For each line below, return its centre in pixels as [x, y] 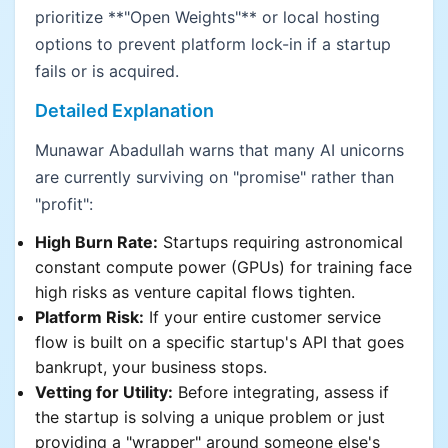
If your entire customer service [262, 317]
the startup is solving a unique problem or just [210, 417]
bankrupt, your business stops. [151, 367]
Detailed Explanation [124, 110]
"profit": [64, 204]
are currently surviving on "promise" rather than [214, 177]
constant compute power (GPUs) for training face [223, 267]
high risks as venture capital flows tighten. [195, 292]
